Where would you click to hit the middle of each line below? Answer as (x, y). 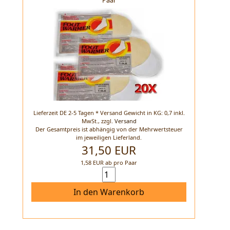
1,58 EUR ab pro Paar (109, 163)
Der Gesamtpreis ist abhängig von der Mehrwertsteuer (109, 129)
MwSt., (91, 121)
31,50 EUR (109, 150)
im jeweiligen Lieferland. (109, 138)
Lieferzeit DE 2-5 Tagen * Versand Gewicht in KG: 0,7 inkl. (109, 113)
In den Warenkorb (109, 192)
